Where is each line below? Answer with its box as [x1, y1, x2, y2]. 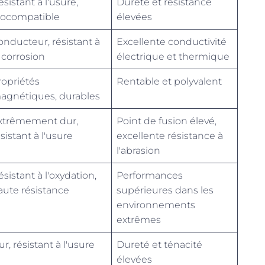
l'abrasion [117, 145, 160, 156]
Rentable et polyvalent [117, 76, 222, 87]
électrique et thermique [117, 51, 230, 62]
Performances [117, 170, 183, 181]
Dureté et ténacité [117, 239, 202, 250]
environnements [117, 199, 195, 211]
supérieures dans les [117, 185, 214, 196]
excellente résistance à [117, 130, 223, 141]
